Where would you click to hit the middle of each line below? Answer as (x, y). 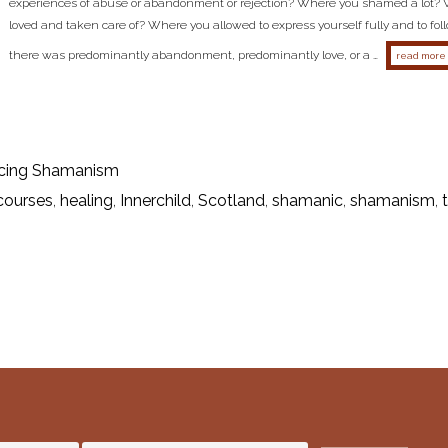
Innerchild (155, 200)
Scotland (231, 200)
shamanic (307, 200)
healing (86, 200)
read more (421, 55)
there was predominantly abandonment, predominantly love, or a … (193, 55)
